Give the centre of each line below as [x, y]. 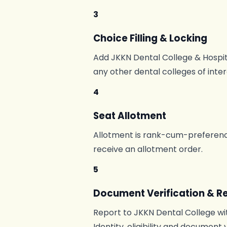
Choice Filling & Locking [150, 38]
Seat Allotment [130, 116]
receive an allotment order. [148, 149]
